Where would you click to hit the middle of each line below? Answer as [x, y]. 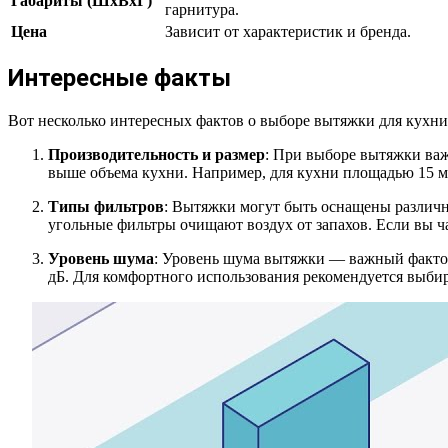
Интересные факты [119, 78]
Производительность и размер [156, 155]
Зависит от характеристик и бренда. [288, 32]
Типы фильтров [106, 207]
